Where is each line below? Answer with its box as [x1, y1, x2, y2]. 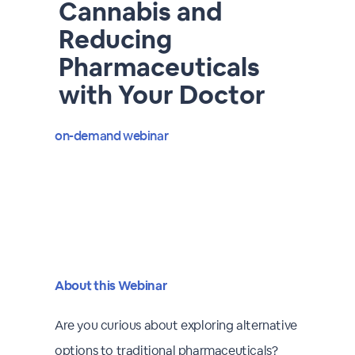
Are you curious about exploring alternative [55, 317, 297, 334]
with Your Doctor [59, 78, 265, 111]
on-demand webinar [55, 128, 169, 144]
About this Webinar [55, 277, 167, 294]
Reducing [59, 23, 172, 55]
